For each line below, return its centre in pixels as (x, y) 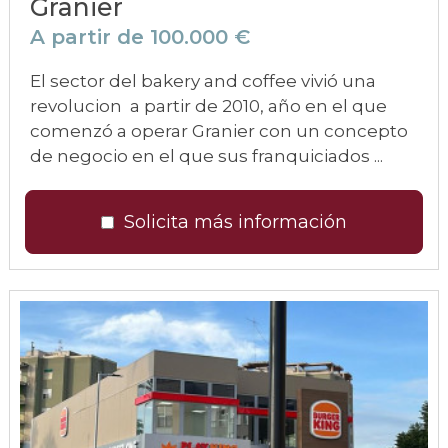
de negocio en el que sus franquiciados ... (206, 156)
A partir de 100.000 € (140, 37)
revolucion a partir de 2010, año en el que (208, 106)
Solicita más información (235, 222)
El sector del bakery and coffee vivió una (203, 81)
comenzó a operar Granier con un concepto (219, 131)
